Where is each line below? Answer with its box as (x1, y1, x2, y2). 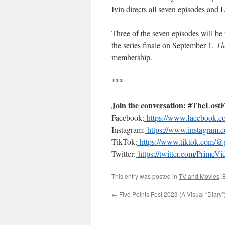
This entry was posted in (111, 172, 179, 180)
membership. (111, 52, 152, 62)
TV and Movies (179, 172, 219, 180)
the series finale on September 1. (111, 40, 216, 50)
